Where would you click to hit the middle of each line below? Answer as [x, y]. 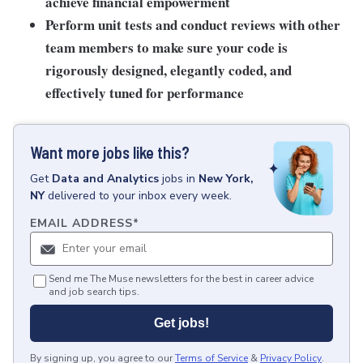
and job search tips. [94, 292]
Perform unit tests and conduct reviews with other [193, 25]
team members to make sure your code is [167, 47]
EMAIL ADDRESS [81, 224]
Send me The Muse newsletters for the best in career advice [181, 279]
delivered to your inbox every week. [140, 196]
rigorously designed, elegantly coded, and [169, 70]
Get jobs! [181, 323]
